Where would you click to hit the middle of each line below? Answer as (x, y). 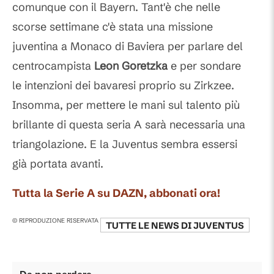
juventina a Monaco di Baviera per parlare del (128, 46)
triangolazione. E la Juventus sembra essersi (125, 144)
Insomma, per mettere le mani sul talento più (126, 105)
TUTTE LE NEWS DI (149, 225)
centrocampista (53, 66)
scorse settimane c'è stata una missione (113, 27)
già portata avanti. (58, 164)
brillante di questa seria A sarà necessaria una (129, 124)
